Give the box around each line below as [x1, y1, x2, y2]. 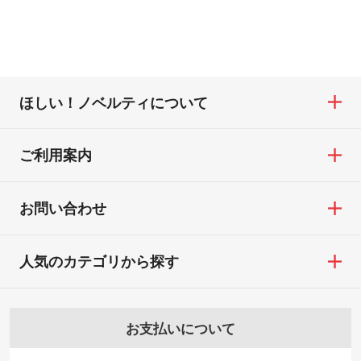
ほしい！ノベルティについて [19, 91, 208, 113]
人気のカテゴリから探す [19, 250, 179, 272]
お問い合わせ [19, 197, 106, 219]
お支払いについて [126, 317, 235, 338]
